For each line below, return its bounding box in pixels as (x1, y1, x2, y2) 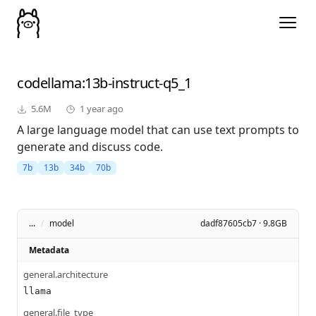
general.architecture (23, 268, 108, 281)
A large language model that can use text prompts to (17, 122, 299, 138)
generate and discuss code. (17, 139, 163, 155)
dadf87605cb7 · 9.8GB (200, 217, 287, 230)
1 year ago (80, 102, 123, 116)
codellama (17, 73, 82, 93)
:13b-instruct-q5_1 (81, 73, 192, 93)
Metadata (29, 244, 69, 257)
